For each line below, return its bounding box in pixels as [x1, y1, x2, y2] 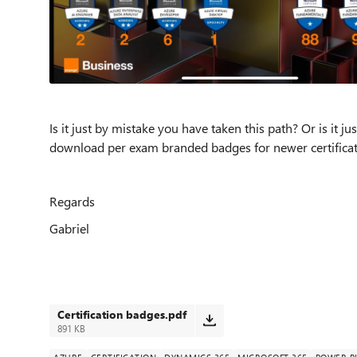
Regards [49, 192, 95, 210]
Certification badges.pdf [57, 306, 186, 322]
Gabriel [49, 219, 89, 237]
